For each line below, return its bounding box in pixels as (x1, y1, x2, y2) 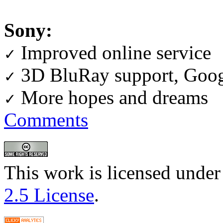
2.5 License (4, 184, 94, 206)
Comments (4, 109, 88, 130)
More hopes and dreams (16, 86, 208, 108)
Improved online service (16, 41, 211, 63)
